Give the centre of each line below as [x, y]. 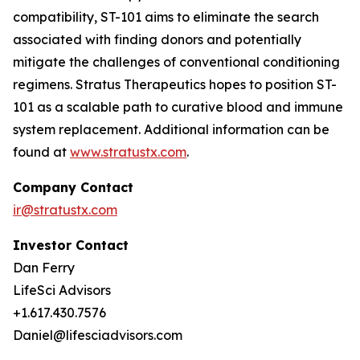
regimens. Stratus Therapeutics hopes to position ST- [175, 84]
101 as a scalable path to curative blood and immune [178, 107]
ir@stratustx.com [65, 210]
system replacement [76, 129]
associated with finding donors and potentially [157, 39]
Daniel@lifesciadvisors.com [98, 335]
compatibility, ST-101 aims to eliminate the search [166, 17]
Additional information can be [237, 129]
